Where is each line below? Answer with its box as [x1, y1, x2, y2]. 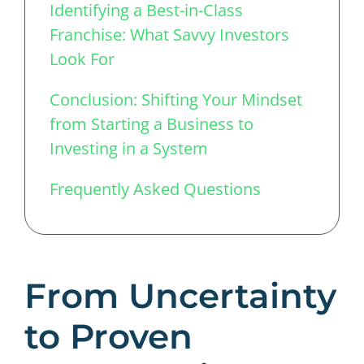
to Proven [24, 314, 193, 357]
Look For [50, 47, 115, 70]
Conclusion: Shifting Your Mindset [50, 88, 302, 110]
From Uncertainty [24, 274, 336, 317]
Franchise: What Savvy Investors [50, 23, 289, 45]
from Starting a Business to [50, 112, 253, 135]
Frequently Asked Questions [50, 177, 261, 200]
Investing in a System [50, 136, 208, 159]
